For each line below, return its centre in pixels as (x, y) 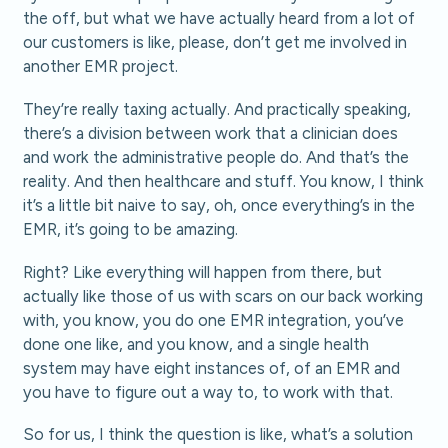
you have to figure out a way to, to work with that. (208, 391)
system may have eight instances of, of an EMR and (212, 367)
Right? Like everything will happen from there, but (203, 271)
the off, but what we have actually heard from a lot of (219, 18)
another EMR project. (101, 66)
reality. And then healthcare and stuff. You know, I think (224, 180)
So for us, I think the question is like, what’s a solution (218, 434)
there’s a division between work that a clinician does (211, 132)
